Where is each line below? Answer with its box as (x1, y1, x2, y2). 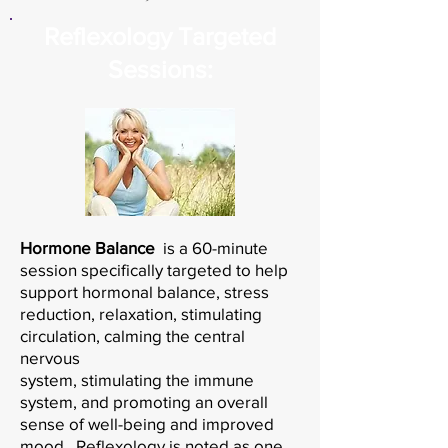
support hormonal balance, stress (20, 281, 269, 301)
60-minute (188, 237, 268, 257)
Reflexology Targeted (44, 21, 276, 50)
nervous (20, 347, 84, 367)
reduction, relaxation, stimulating (20, 303, 262, 323)
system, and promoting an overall (20, 391, 268, 411)
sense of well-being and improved (20, 413, 274, 433)
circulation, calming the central (20, 325, 245, 345)
